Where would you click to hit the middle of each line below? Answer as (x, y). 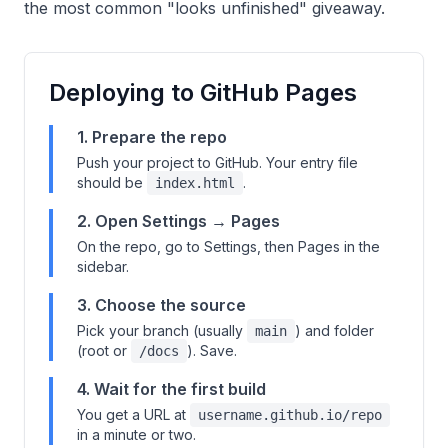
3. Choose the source (161, 305)
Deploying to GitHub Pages (203, 92)
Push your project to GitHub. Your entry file (217, 162)
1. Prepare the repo (152, 137)
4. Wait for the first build (171, 389)
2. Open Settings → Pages (178, 221)
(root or (104, 350)
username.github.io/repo (290, 415)
